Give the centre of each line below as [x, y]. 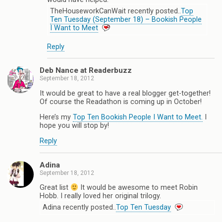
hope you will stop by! [74, 126]
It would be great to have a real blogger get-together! [125, 93]
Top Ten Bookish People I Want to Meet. [138, 117]
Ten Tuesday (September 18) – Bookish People [126, 20]
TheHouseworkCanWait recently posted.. [115, 11]
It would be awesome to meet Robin [138, 188]
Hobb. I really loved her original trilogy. [100, 196]
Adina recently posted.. [79, 208]
